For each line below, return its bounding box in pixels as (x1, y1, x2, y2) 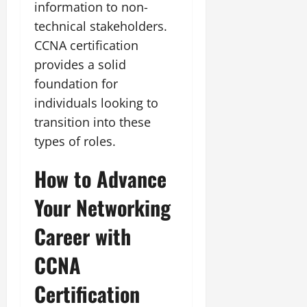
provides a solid (34, 56, 126, 73)
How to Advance (34, 162, 167, 194)
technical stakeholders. (34, 17, 167, 34)
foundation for (34, 75, 118, 92)
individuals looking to (34, 94, 158, 111)
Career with (34, 220, 131, 251)
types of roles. (34, 132, 116, 149)
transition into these (34, 113, 151, 130)
